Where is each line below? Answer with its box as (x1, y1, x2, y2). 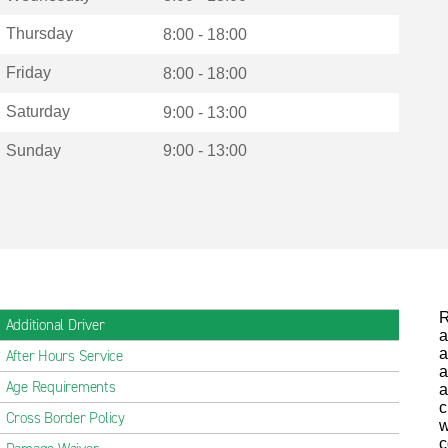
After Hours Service (5, 346, 123, 366)
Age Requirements (5, 377, 116, 397)
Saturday (5, 102, 70, 120)
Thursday (5, 25, 73, 43)
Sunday (5, 141, 61, 159)
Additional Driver (5, 315, 105, 335)
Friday (5, 64, 51, 82)
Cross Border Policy (5, 408, 125, 428)
